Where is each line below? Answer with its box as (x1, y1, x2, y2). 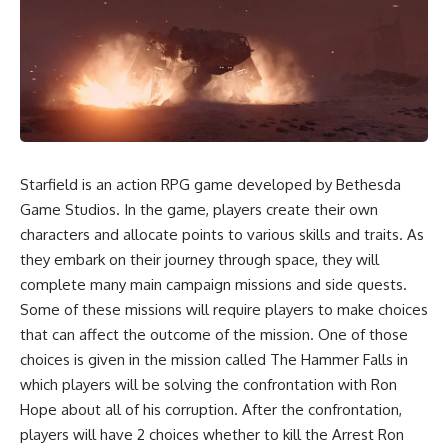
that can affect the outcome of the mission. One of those (20, 324, 408, 344)
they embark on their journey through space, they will (20, 249, 379, 269)
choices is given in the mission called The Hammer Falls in (20, 349, 408, 369)
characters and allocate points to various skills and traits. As (20, 224, 424, 244)
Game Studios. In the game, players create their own (20, 199, 378, 219)
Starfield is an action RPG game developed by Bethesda (20, 174, 401, 194)
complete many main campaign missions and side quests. (20, 274, 407, 294)
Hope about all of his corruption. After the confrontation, (20, 399, 402, 419)
